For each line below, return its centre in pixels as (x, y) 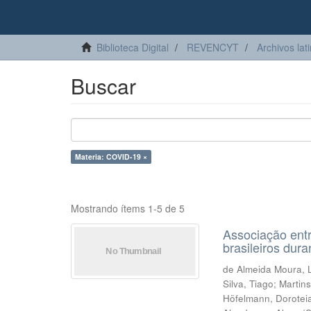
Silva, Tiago (249, 284)
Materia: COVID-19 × (111, 157)
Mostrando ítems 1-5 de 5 (128, 208)
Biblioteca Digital (133, 47)
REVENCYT (213, 47)
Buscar (103, 86)
